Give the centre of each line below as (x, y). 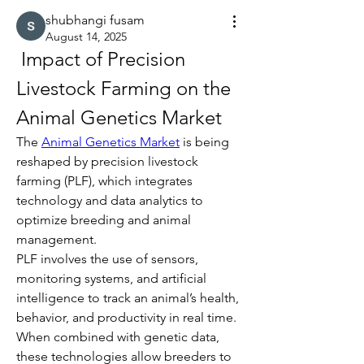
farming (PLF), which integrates (104, 181)
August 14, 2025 (86, 37)
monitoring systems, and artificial (111, 278)
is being (204, 142)
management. (56, 239)
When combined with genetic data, (118, 337)
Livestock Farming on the (123, 88)
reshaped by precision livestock (107, 161)
